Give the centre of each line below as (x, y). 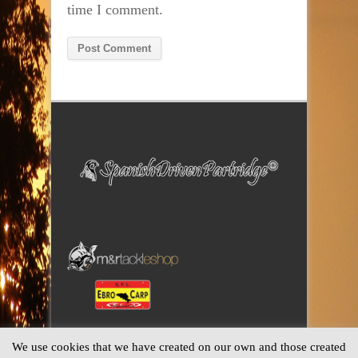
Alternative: (101, 87)
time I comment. (115, 10)
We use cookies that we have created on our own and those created (179, 346)
